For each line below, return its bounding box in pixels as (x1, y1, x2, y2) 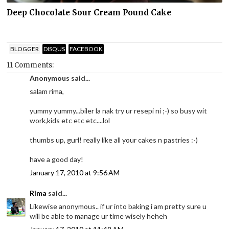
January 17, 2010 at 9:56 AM (30, 168, 120, 177)
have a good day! (30, 155, 84, 164)
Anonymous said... (30, 74, 90, 83)
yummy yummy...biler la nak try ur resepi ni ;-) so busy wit (30, 106, 208, 116)
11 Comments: (7, 61, 54, 70)
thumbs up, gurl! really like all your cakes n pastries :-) (30, 135, 198, 145)
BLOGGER (10, 44, 39, 53)
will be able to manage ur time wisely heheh (30, 212, 168, 221)
